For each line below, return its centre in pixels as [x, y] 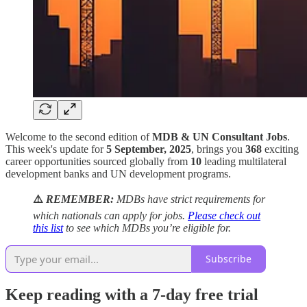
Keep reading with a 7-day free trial [132, 295]
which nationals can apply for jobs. [110, 215]
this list [48, 228]
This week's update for [56, 149]
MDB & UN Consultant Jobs [220, 136]
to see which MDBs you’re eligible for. [147, 228]
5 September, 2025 [149, 149]
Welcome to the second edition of [79, 136]
